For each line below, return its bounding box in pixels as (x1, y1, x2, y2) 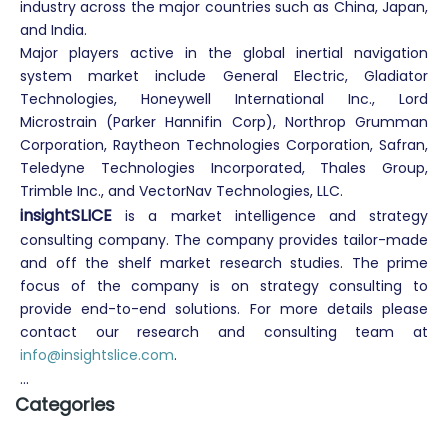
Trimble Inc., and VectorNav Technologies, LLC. (20, 181, 343, 201)
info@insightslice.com (20, 345, 174, 365)
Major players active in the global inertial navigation (20, 43, 428, 63)
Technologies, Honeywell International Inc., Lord (20, 89, 428, 109)
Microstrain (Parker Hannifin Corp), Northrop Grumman (20, 112, 428, 132)
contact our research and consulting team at (20, 322, 428, 342)
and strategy (328, 206, 429, 226)
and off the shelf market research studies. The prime (20, 253, 428, 273)
